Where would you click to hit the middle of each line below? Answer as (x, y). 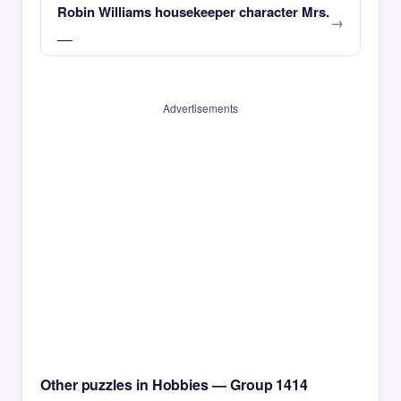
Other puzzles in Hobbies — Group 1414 (175, 384)
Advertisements (200, 108)
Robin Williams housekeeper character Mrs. (193, 12)
